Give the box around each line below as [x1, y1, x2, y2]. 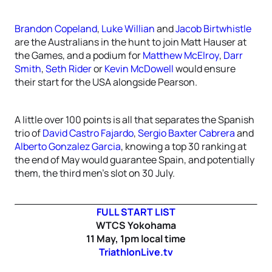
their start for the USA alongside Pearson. [15, 75, 197, 89]
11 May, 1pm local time [86, 232, 186, 245]
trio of [15, 126, 42, 140]
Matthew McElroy [143, 49, 219, 62]
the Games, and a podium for [15, 49, 143, 62]
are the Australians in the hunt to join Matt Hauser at [15, 35, 246, 49]
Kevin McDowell [104, 62, 174, 75]
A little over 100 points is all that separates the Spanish [15, 113, 254, 126]
